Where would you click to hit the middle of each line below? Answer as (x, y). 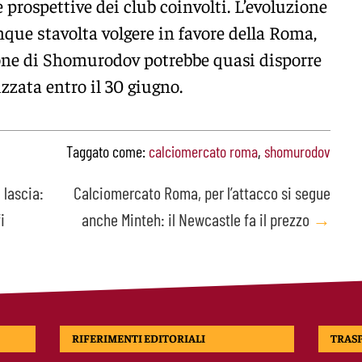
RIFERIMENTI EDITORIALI (139, 338)
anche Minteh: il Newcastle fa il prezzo (197, 219)
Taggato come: (107, 152)
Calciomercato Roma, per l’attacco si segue (202, 193)
